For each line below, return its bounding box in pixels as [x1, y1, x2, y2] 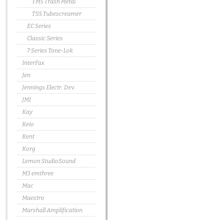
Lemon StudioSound [22, 158, 76, 165]
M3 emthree [22, 170, 54, 177]
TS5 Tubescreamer [32, 10, 82, 17]
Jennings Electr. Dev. [22, 84, 76, 91]
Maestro [22, 194, 44, 201]
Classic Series [27, 35, 63, 42]
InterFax [22, 59, 44, 66]
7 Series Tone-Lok [27, 47, 73, 54]
